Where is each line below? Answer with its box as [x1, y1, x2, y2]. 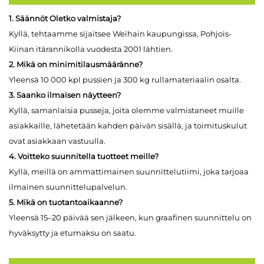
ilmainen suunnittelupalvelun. [9, 181, 127, 192]
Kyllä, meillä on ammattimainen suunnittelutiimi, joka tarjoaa [9, 166, 249, 176]
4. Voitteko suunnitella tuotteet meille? [9, 151, 159, 161]
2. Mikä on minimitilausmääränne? [9, 59, 143, 69]
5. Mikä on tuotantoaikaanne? [9, 197, 123, 207]
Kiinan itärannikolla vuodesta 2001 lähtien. [9, 44, 173, 54]
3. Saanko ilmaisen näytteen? [9, 90, 121, 100]
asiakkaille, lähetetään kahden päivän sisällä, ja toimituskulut [9, 120, 247, 130]
